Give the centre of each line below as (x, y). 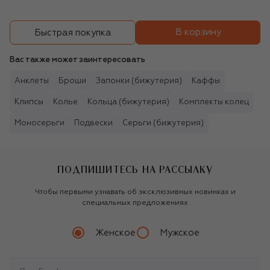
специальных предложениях (135, 203)
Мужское (179, 233)
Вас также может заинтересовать (77, 60)
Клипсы (29, 102)
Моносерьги (39, 124)
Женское (115, 233)
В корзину (198, 33)
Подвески (93, 124)
